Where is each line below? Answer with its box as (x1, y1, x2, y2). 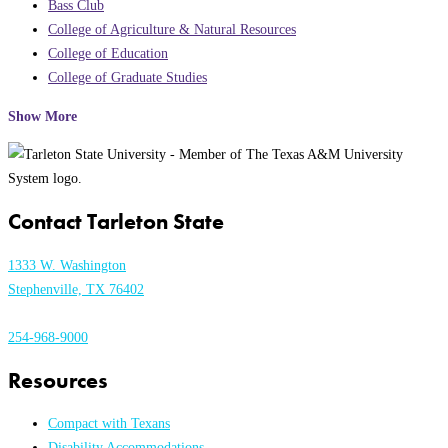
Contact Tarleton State (8, 207, 224, 235)
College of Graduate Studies (48, 69, 207, 86)
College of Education (48, 45, 168, 62)
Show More (8, 107, 77, 124)
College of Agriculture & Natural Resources (48, 21, 296, 38)
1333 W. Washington (8, 256, 126, 273)
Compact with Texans (48, 415, 170, 432)
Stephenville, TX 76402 (8, 280, 144, 297)
